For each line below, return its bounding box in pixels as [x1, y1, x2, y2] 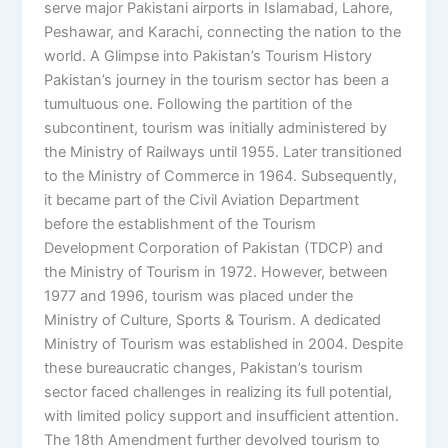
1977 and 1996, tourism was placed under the [44, 287, 354, 306]
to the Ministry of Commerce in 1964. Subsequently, [44, 167, 398, 186]
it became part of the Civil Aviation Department [44, 191, 360, 210]
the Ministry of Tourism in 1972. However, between [44, 263, 389, 282]
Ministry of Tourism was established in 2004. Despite [44, 335, 404, 354]
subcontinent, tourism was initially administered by [44, 119, 388, 138]
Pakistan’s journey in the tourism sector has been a [44, 71, 390, 90]
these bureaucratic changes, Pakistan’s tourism [44, 359, 364, 378]
